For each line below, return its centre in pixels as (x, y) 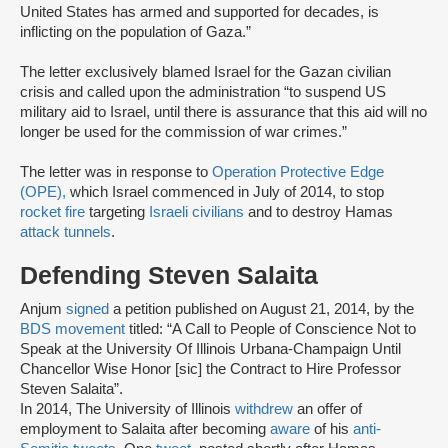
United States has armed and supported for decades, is (199, 11)
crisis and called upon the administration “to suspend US (203, 91)
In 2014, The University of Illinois (127, 408)
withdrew (264, 408)
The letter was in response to (116, 171)
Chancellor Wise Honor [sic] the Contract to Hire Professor (210, 368)
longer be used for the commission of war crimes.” (183, 131)
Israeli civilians (196, 211)
